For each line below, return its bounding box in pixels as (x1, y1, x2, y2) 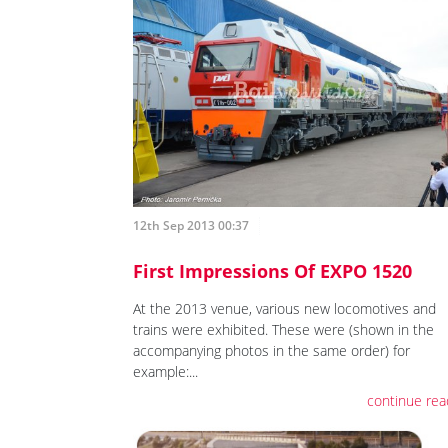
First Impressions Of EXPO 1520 (133, 259, 412, 284)
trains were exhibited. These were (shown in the (133, 320, 434, 340)
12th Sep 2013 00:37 (133, 217, 249, 235)
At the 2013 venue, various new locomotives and (133, 299, 436, 319)
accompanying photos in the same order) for (133, 341, 410, 361)
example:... (133, 362, 198, 382)
